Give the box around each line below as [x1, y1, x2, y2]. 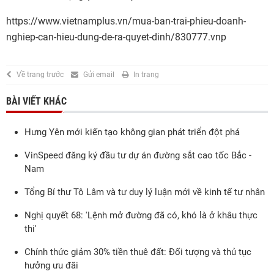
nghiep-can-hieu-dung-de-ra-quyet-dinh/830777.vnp [6, 31, 226, 43]
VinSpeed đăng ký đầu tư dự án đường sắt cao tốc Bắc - [24, 150, 251, 161]
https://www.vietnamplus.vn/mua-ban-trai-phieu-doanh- [6, 15, 246, 28]
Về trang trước [17, 70, 64, 80]
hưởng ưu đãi [24, 260, 78, 272]
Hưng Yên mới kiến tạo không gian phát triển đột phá [24, 127, 240, 138]
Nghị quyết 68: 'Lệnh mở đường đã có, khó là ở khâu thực [24, 210, 257, 221]
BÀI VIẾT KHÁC [6, 95, 67, 108]
